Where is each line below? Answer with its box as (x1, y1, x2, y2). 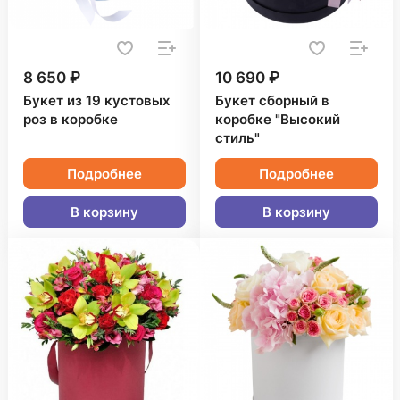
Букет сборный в (215, 93, 329, 109)
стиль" (215, 130, 260, 146)
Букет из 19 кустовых (23, 93, 170, 109)
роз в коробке (23, 112, 118, 128)
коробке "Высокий (215, 112, 340, 128)
